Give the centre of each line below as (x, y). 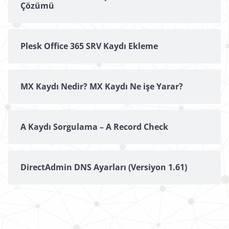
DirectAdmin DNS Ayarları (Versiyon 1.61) (104, 167)
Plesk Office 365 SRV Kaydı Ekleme (89, 46)
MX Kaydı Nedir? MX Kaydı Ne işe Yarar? (102, 87)
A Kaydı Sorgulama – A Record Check (94, 127)
